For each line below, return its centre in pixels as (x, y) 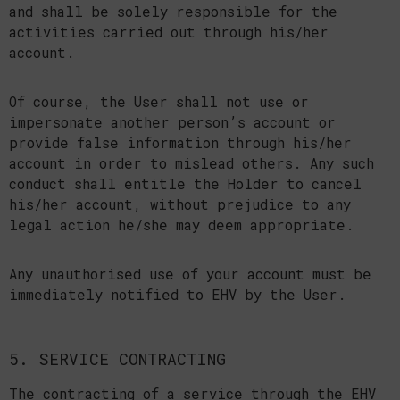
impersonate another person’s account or (172, 122)
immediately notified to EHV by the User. (178, 294)
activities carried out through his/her (169, 32)
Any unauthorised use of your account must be (190, 274)
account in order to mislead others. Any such (192, 163)
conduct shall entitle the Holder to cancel (185, 183)
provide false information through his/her (180, 142)
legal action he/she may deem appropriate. (182, 225)
